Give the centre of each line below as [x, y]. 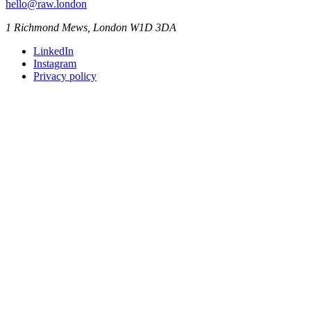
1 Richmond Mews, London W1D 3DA [91, 27]
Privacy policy [65, 76]
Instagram [55, 63]
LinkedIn [53, 51]
